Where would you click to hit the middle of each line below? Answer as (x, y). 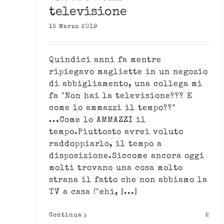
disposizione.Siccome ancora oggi (127, 157)
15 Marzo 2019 (73, 27)
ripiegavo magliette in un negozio (128, 73)
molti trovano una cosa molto (116, 169)
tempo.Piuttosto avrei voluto (116, 133)
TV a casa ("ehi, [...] (93, 193)
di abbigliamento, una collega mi (126, 85)
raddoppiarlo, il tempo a (105, 145)
